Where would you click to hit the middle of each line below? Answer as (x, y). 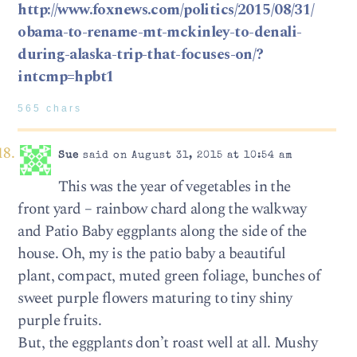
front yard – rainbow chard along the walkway (162, 209)
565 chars (50, 108)
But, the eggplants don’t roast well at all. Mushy (168, 343)
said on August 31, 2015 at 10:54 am (186, 155)
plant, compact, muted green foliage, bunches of (169, 276)
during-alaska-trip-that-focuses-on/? (141, 54)
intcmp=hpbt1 (66, 76)
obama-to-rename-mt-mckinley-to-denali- (160, 32)
